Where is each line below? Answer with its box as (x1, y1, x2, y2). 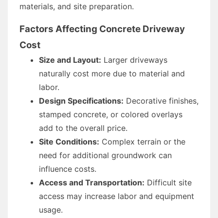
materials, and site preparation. (19, 1, 134, 11)
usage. (39, 204, 63, 215)
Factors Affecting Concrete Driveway (19, 23, 185, 35)
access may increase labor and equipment (39, 191, 194, 201)
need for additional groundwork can (39, 150, 172, 160)
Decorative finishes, (124, 95, 199, 106)
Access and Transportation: (39, 177, 145, 187)
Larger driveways (101, 54, 167, 65)
